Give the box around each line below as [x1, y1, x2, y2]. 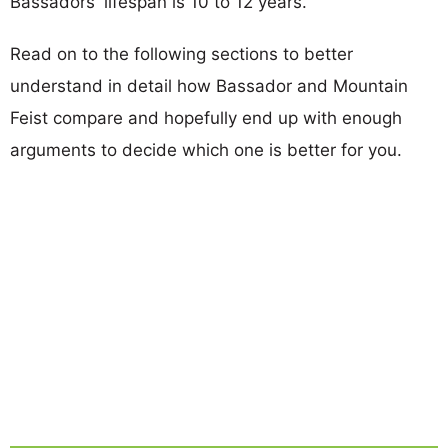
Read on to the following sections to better [10, 43, 353, 64]
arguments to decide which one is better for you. [10, 139, 402, 160]
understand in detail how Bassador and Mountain [10, 75, 408, 96]
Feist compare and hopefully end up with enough [10, 107, 402, 128]
